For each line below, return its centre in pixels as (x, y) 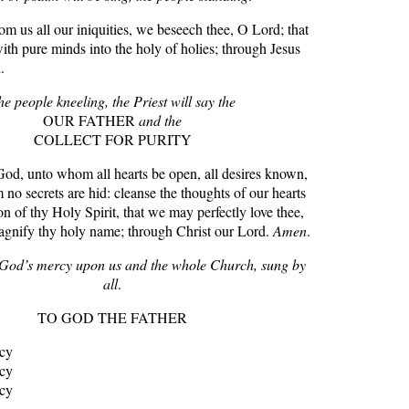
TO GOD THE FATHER (112, 317)
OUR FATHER (91, 120)
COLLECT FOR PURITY (112, 139)
